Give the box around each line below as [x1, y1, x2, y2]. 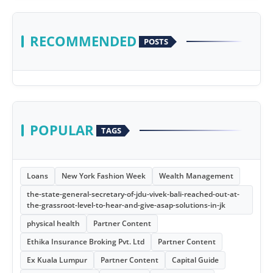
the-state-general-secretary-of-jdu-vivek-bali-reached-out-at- [27, 189, 239, 200]
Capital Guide [172, 255, 219, 266]
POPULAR [30, 121, 94, 140]
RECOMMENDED [30, 32, 136, 51]
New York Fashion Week [62, 171, 146, 182]
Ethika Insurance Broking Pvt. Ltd [27, 236, 144, 247]
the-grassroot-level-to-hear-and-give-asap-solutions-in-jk [27, 200, 225, 211]
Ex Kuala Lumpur [27, 255, 87, 266]
